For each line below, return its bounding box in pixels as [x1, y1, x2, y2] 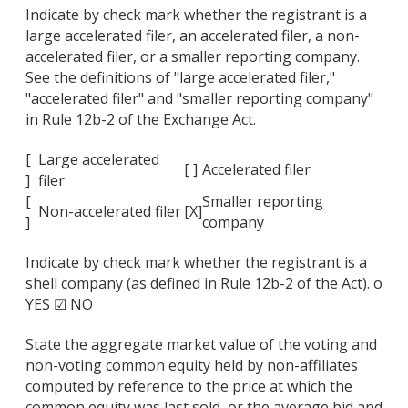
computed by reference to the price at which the [25, 375, 352, 396]
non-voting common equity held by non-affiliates [25, 354, 358, 375]
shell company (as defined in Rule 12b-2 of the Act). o [25, 272, 382, 293]
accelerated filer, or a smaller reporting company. [25, 46, 360, 67]
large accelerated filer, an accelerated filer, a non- [25, 25, 360, 46]
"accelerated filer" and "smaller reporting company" [25, 88, 373, 109]
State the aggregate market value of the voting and [25, 333, 377, 354]
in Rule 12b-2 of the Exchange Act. [25, 109, 256, 130]
